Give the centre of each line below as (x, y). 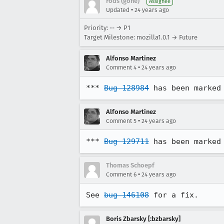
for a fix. (174, 195)
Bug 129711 (126, 141)
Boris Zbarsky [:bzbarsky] (143, 219)
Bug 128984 (126, 88)
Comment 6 (121, 174)
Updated (118, 10)
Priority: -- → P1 (107, 28)
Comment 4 (121, 67)
